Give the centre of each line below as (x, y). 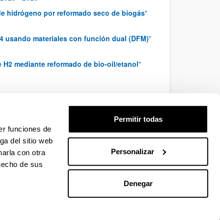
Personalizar (132, 151)
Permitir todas (138, 119)
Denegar (138, 183)
